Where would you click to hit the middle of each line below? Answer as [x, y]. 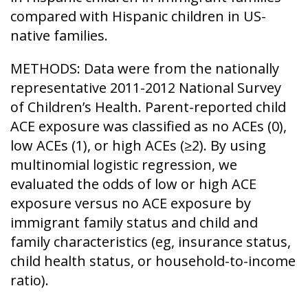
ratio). [30, 280]
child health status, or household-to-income [153, 261]
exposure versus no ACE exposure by [131, 203]
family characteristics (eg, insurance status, [151, 242]
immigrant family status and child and [134, 222]
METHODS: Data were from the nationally [145, 68]
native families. [59, 35]
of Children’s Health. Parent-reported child [148, 107]
